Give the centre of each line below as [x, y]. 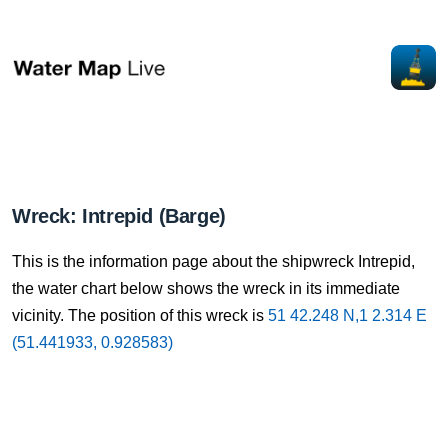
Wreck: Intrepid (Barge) [119, 216]
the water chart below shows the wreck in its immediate [206, 288]
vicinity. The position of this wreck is [140, 315]
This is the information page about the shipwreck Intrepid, [213, 261]
